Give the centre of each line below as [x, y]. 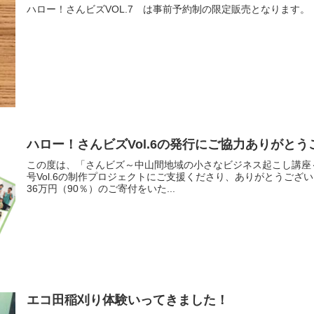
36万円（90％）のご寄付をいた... [101, 189]
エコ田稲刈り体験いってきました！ [128, 300]
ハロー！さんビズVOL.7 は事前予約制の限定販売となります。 [169, 9]
